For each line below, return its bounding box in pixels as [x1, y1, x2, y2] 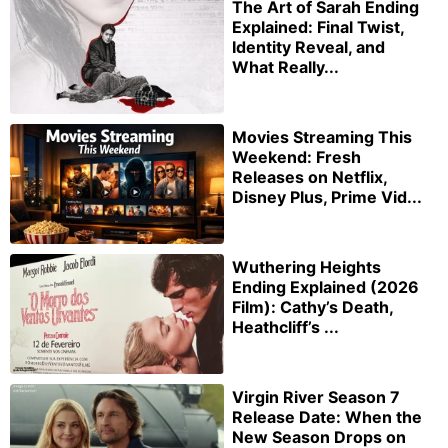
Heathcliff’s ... [232, 316, 339, 337]
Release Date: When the [232, 406, 422, 427]
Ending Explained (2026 [232, 276, 419, 297]
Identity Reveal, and [232, 37, 385, 58]
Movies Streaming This [232, 126, 412, 147]
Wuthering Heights [232, 256, 381, 277]
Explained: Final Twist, [232, 17, 404, 38]
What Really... [232, 57, 339, 78]
